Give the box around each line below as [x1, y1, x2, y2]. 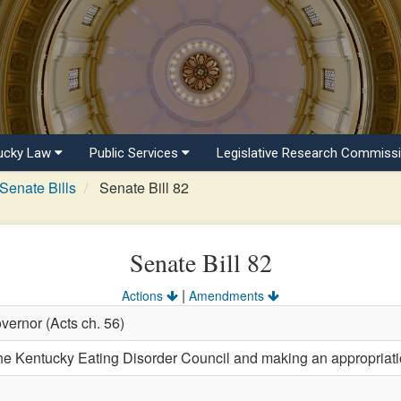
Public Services [90, 145, 182, 161]
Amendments [189, 286, 268, 304]
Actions [122, 286, 166, 304]
